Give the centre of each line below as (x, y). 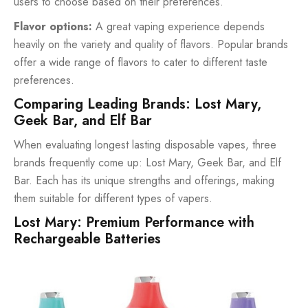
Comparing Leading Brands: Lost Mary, (137, 104)
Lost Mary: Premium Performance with (134, 223)
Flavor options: (53, 27)
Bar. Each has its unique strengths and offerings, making (144, 181)
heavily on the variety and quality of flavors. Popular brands (151, 45)
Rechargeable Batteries (87, 239)
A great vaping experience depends (178, 27)
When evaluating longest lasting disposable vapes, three (145, 145)
